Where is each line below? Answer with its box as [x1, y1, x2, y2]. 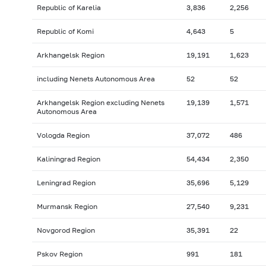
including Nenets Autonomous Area [36, 74, 155, 84]
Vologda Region [36, 131, 90, 140]
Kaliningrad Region [36, 154, 100, 164]
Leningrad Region [36, 178, 96, 188]
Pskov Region [36, 249, 83, 259]
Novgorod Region [36, 226, 95, 235]
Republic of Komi [36, 27, 94, 36]
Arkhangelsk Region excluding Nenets [36, 98, 164, 107]
